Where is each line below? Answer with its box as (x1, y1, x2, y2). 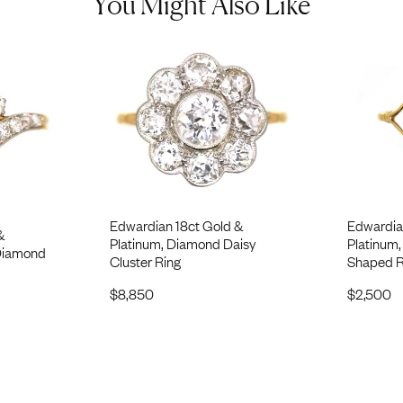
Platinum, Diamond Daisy (109, 232, 256, 253)
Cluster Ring (109, 250, 181, 271)
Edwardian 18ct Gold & (109, 214, 243, 235)
